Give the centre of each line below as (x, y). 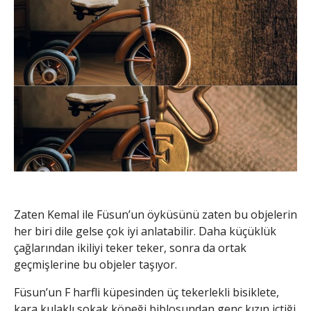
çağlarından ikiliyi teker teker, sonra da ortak (130, 247)
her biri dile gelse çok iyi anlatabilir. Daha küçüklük (145, 231)
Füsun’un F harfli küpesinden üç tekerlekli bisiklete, (146, 292)
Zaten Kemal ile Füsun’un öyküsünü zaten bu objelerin (155, 214)
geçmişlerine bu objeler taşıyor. (95, 264)
